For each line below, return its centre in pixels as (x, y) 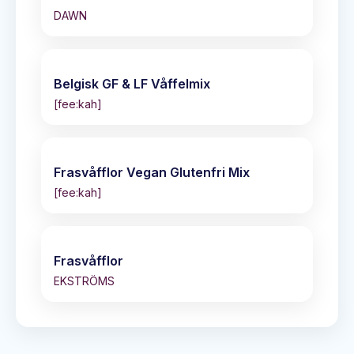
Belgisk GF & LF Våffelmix (132, 84)
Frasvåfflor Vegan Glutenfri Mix (152, 172)
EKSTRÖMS (84, 281)
